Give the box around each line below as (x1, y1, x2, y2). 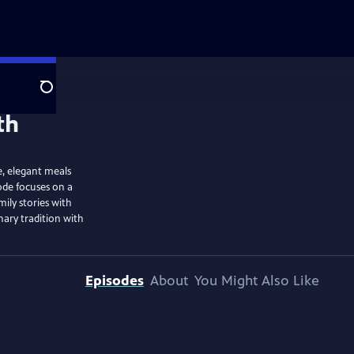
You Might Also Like (194, 272, 319, 289)
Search (40, 88, 78, 104)
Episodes (85, 272, 144, 289)
